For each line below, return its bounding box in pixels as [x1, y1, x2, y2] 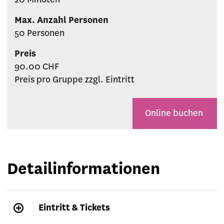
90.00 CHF [14, 62, 59, 72]
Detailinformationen [7, 160, 160, 178]
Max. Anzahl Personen [14, 15, 108, 25]
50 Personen [14, 28, 64, 38]
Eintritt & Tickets [38, 203, 110, 213]
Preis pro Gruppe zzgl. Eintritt [14, 75, 134, 85]
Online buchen [145, 108, 204, 118]
